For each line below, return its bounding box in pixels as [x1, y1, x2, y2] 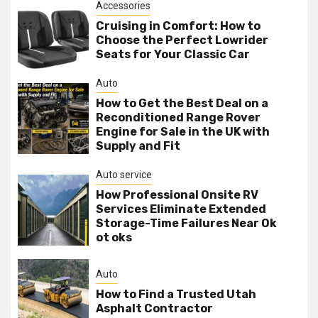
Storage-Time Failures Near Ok [96, 216, 277, 231]
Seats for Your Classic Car [96, 47, 250, 61]
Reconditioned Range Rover [96, 111, 261, 125]
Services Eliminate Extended [96, 202, 266, 216]
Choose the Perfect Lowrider [96, 33, 268, 47]
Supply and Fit [96, 139, 180, 153]
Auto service [96, 169, 152, 181]
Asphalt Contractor [96, 301, 213, 315]
